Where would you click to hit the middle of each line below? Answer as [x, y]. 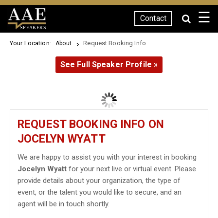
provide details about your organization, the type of [99, 181]
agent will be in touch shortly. [64, 204]
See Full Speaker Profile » [109, 64]
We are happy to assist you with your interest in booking [107, 157]
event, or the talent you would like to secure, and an [100, 192]
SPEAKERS [33, 27]
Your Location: [32, 43]
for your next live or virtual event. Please [131, 169]
